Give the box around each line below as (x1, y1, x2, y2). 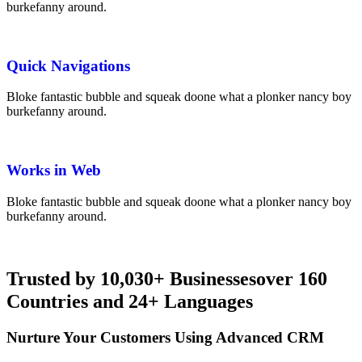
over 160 (256, 267, 327, 289)
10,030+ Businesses (100, 267, 256, 289)
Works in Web (6, 162, 101, 179)
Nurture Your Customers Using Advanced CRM (6, 328, 324, 346)
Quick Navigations (6, 57, 130, 74)
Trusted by (6, 267, 100, 289)
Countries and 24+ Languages (6, 290, 253, 312)
